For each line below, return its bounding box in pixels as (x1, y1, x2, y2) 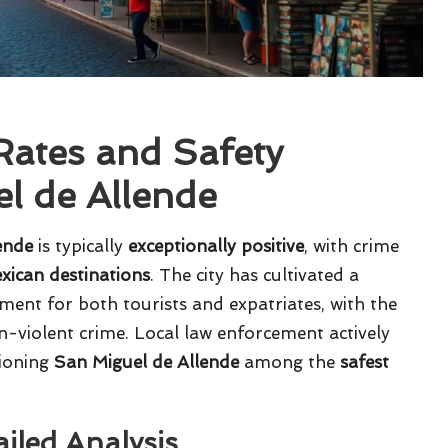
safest (340, 352, 389, 373)
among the (239, 352, 340, 373)
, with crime (304, 236, 399, 257)
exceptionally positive (128, 236, 304, 257)
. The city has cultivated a (150, 265, 359, 286)
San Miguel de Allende (54, 352, 239, 373)
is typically (33, 236, 128, 257)
